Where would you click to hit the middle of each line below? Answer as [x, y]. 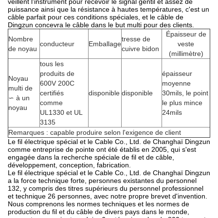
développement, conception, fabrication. [69, 165]
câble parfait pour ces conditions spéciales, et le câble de [96, 17]
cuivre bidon [140, 49]
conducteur [57, 44]
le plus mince [182, 103]
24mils [172, 112]
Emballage [105, 44]
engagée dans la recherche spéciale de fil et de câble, [91, 157]
